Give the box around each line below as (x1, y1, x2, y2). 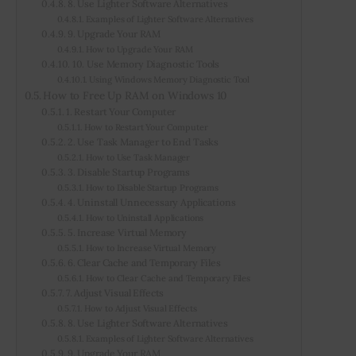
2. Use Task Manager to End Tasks (67, 135, 219, 148)
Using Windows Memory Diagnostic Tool (89, 73, 250, 85)
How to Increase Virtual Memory (85, 242, 217, 253)
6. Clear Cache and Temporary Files (67, 256, 221, 269)
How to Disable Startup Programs (85, 181, 219, 193)
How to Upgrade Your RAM (85, 43, 194, 55)
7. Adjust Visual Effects (65, 286, 164, 299)
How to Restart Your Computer (83, 121, 208, 133)
